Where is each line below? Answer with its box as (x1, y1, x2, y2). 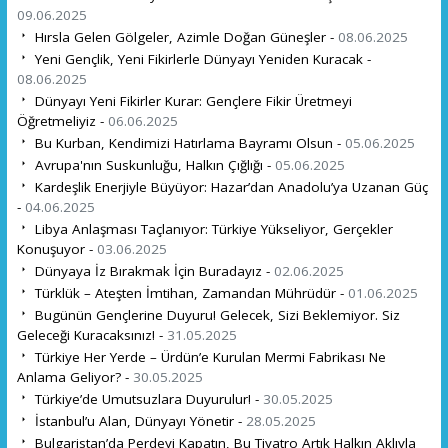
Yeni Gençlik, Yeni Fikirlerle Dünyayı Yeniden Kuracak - (30, 49, 371, 68)
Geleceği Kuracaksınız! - (16, 325, 167, 344)
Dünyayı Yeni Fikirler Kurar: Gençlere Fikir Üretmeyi (30, 91, 352, 110)
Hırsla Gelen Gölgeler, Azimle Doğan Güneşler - (30, 27, 338, 46)
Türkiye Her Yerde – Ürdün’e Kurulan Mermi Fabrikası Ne (30, 347, 386, 366)
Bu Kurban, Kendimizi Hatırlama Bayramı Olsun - (30, 133, 345, 152)
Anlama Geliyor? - (16, 367, 133, 386)
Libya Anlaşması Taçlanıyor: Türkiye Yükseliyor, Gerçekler (30, 219, 393, 238)
